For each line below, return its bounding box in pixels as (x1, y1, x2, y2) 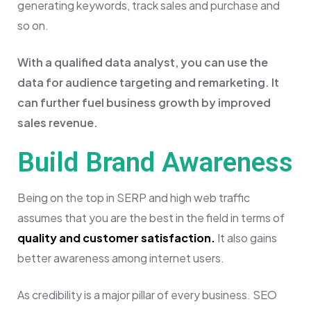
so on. (17, 17, 49, 33)
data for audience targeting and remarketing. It (17, 74, 279, 90)
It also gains (215, 230, 277, 245)
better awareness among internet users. (17, 250, 224, 265)
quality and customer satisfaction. (17, 230, 215, 245)
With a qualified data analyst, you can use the (17, 54, 268, 69)
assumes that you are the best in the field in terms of (17, 210, 285, 225)
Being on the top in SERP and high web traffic (17, 190, 250, 205)
